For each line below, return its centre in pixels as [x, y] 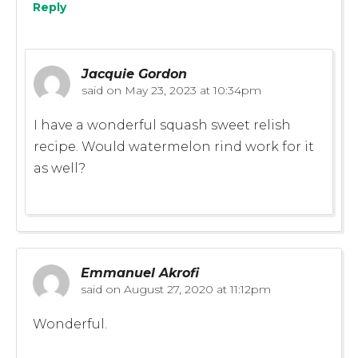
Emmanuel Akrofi [140, 272]
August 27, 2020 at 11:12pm [196, 289]
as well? [60, 168]
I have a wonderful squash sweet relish [162, 125]
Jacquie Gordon [134, 74]
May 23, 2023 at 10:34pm [191, 90]
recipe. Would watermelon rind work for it [174, 146]
